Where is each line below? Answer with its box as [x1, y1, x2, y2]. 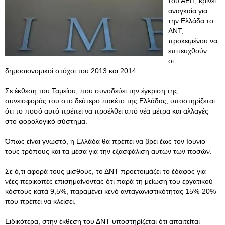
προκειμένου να [168, 37, 217, 45]
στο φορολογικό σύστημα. [5, 117, 87, 125]
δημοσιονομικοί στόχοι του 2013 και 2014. [5, 67, 138, 75]
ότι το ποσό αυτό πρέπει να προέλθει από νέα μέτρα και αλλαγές [5, 107, 208, 115]
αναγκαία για [168, 7, 207, 15]
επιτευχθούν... [168, 47, 213, 55]
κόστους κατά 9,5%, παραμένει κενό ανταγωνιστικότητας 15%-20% [5, 187, 216, 195]
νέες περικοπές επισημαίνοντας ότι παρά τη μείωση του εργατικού [5, 177, 213, 185]
